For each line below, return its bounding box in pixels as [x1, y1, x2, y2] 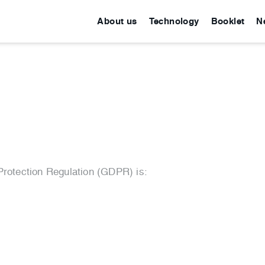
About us [97, 15, 137, 27]
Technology [148, 15, 199, 27]
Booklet [211, 15, 245, 27]
